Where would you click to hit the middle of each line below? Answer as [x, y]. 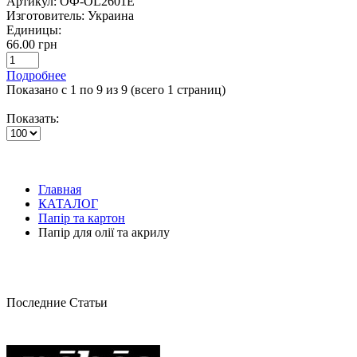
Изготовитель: [45, 15]
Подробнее [36, 75]
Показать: [33, 118]
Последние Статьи [57, 302]
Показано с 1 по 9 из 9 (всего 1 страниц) [116, 89]
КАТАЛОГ [68, 203]
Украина [111, 15]
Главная [60, 189]
